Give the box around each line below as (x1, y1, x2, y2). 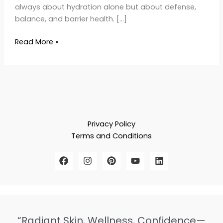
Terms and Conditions (71, 131, 152, 141)
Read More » (14, 36, 59, 47)
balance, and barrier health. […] (14, 14, 127, 24)
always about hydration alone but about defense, (14, 2, 196, 12)
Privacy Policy (88, 119, 135, 129)
